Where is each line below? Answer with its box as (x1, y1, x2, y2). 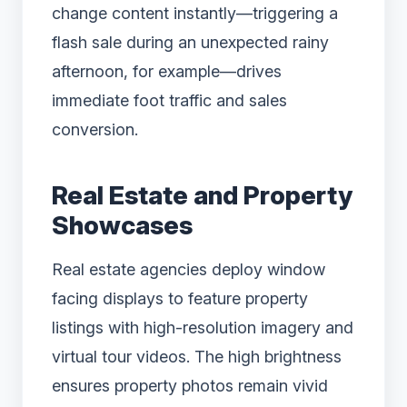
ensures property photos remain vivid (52, 375, 328, 395)
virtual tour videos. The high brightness (52, 346, 342, 366)
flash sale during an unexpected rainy (52, 32, 329, 52)
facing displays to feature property (52, 288, 308, 308)
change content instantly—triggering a (52, 3, 338, 23)
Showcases (52, 209, 193, 241)
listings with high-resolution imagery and (52, 317, 353, 337)
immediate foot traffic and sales (52, 90, 287, 110)
